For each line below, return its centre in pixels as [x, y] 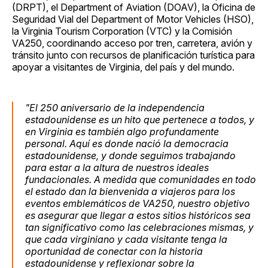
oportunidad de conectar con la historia [114, 251]
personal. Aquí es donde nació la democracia [127, 143]
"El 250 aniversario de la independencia [115, 107]
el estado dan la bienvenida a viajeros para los [130, 191]
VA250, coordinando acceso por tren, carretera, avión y [132, 43]
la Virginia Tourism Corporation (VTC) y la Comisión [122, 31]
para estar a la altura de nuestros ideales [117, 167]
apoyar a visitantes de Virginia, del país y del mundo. [123, 67]
